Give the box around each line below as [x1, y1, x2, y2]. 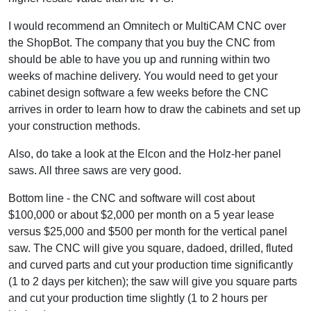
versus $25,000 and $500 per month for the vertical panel [8, 225, 287, 237]
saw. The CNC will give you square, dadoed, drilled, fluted [8, 242, 293, 254]
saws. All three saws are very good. [8, 164, 181, 176]
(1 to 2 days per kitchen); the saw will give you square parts [8, 275, 297, 287]
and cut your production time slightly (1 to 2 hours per [8, 292, 267, 304]
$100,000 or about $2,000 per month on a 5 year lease [8, 208, 274, 221]
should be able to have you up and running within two [8, 53, 270, 65]
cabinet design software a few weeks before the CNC [8, 86, 269, 99]
